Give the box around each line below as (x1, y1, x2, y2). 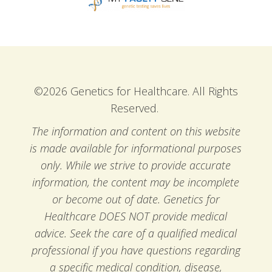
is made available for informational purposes (30, 140, 242, 155)
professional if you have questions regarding (31, 242, 240, 257)
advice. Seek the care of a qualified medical (35, 225, 237, 240)
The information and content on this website (31, 123, 240, 138)
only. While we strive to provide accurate (41, 157, 231, 172)
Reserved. (110, 100, 161, 115)
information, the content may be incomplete (32, 174, 240, 189)
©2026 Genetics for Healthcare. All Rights (33, 83, 238, 98)
